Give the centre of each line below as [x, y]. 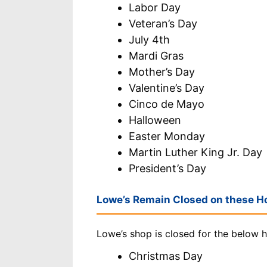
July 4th [149, 39]
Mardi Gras [156, 55]
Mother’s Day [162, 72]
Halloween [155, 120]
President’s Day [167, 168]
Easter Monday [167, 136]
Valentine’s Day [167, 88]
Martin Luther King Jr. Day [195, 152]
